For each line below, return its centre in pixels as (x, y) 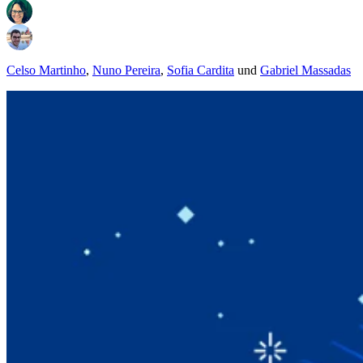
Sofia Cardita (201, 70)
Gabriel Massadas (305, 70)
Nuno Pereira (126, 70)
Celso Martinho (46, 70)
